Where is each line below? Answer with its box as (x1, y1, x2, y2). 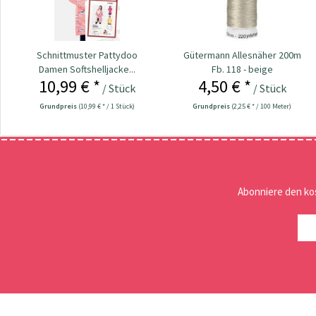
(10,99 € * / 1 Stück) (78, 101, 135, 111)
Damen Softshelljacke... (38, 62, 135, 75)
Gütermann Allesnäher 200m (183, 48, 301, 61)
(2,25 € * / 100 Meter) (231, 101, 292, 111)
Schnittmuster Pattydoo (36, 48, 138, 61)
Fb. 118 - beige (211, 62, 273, 75)
